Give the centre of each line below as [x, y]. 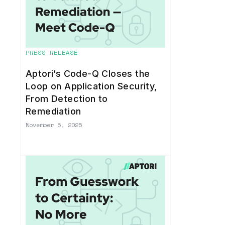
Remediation [53, 111]
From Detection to [67, 99]
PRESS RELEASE [52, 53]
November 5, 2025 [54, 125]
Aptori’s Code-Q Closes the [88, 74]
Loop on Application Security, [91, 86]
